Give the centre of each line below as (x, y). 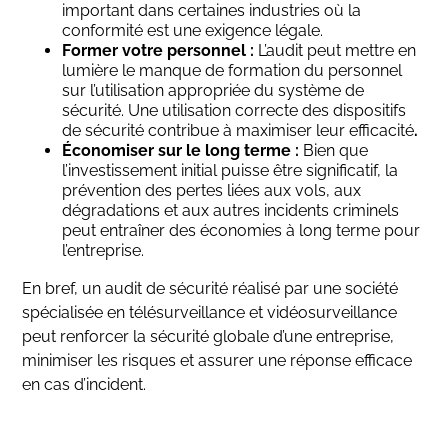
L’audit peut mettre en (335, 50)
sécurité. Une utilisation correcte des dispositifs (234, 110)
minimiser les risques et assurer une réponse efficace (217, 360)
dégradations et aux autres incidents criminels (231, 210)
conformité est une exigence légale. (193, 30)
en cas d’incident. (84, 384)
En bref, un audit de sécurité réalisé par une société (210, 288)
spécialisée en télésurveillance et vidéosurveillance (210, 312)
